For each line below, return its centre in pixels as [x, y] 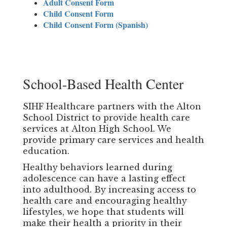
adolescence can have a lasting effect [104, 178]
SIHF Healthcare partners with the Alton [112, 106]
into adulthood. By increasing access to [109, 189]
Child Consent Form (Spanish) [96, 25]
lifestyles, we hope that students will [103, 212]
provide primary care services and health [113, 140]
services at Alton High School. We [97, 128]
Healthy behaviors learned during [98, 167]
